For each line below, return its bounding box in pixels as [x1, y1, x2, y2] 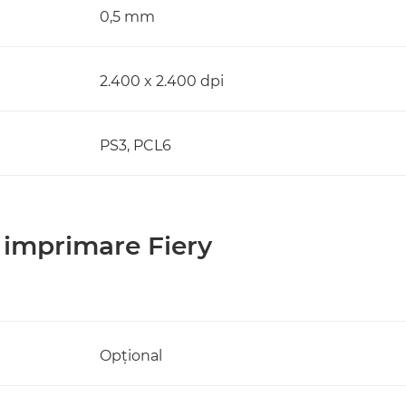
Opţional [100, 347, 162, 364]
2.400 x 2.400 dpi [100, 72, 224, 90]
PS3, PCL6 [100, 137, 171, 154]
